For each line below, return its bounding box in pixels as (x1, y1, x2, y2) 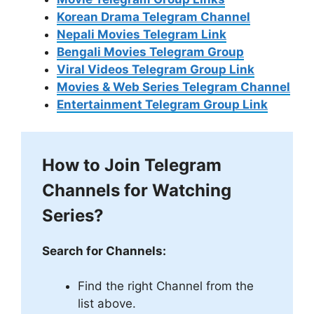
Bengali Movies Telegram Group (57, 45, 244, 60)
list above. (78, 296, 136, 311)
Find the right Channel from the (78, 279, 254, 294)
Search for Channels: (42, 243, 166, 258)
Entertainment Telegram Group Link (57, 97, 268, 112)
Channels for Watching (42, 179, 231, 200)
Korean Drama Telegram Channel (57, 10, 250, 25)
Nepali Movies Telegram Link (57, 27, 226, 42)
